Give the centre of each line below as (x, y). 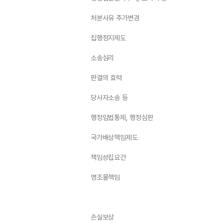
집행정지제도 (108, 38)
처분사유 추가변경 (115, 18)
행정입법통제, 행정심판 (122, 117)
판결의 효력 (106, 78)
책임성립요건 (108, 157)
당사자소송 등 (109, 98)
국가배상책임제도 (114, 137)
